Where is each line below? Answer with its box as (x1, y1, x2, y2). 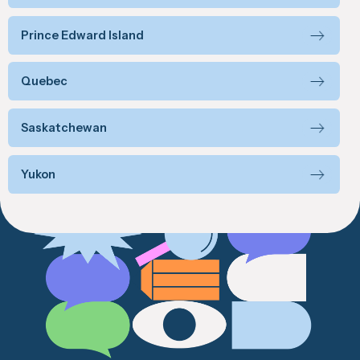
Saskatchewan (21, 121, 107, 136)
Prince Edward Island (21, 27, 144, 43)
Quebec (21, 74, 67, 89)
